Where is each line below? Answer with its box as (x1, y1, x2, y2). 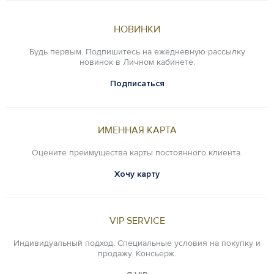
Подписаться (109, 78, 165, 89)
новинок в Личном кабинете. (79, 56, 195, 67)
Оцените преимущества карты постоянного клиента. (32, 147, 242, 158)
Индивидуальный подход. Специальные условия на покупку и (13, 237, 261, 248)
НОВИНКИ (114, 23, 160, 35)
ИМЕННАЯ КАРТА (97, 124, 177, 136)
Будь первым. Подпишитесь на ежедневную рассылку (29, 46, 245, 57)
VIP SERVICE (109, 214, 165, 227)
